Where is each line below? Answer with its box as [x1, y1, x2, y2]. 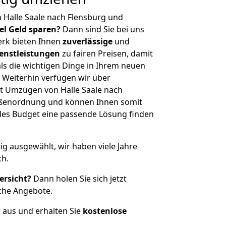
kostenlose [83, 205, 127, 216]
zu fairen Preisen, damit [60, 48, 153, 59]
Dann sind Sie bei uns [61, 24, 144, 35]
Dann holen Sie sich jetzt [31, 173, 127, 184]
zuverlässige [63, 36, 112, 47]
